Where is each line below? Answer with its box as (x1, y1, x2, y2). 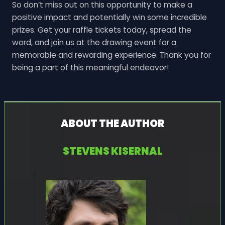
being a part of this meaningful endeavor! (12, 62, 169, 73)
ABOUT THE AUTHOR (60, 116, 165, 131)
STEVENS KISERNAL (62, 144, 163, 158)
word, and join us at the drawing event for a (12, 37, 176, 48)
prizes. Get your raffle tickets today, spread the (12, 25, 191, 36)
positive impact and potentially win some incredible (12, 12, 207, 23)
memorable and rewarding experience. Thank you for (12, 50, 211, 61)
